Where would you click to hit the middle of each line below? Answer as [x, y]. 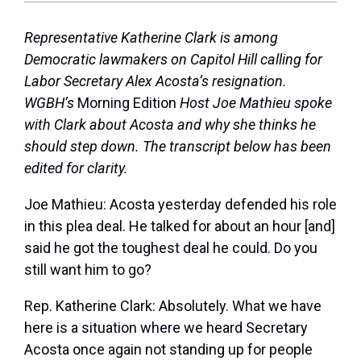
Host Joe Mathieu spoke [256, 103]
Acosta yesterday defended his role [223, 205]
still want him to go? [88, 270]
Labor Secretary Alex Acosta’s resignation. [156, 81]
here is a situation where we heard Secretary [166, 328]
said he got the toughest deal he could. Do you [171, 248]
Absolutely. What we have [240, 306]
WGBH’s [51, 103]
